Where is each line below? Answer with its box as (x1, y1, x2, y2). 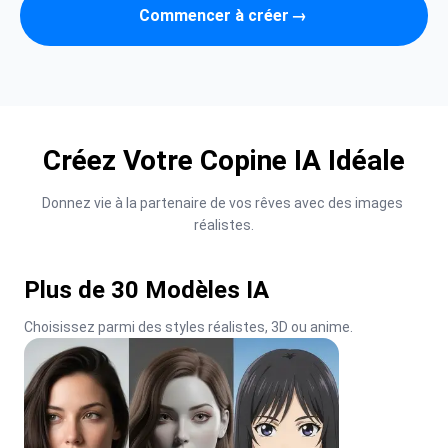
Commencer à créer (139, 5, 289, 25)
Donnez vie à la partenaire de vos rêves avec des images (42, 195, 403, 211)
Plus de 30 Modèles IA (24, 276, 269, 304)
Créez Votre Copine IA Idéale (43, 144, 405, 177)
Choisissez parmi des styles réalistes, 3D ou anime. (24, 319, 353, 335)
